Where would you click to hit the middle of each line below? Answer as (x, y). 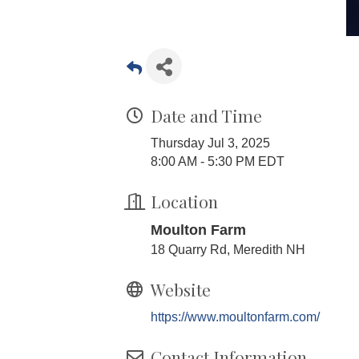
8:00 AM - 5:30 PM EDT (218, 161)
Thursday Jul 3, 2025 (210, 143)
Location (184, 201)
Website (181, 289)
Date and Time (206, 115)
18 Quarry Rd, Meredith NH (230, 249)
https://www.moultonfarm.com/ (235, 317)
